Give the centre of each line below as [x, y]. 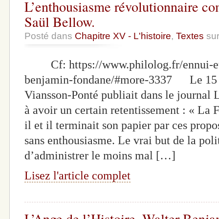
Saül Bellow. [60, 21]
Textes [190, 36]
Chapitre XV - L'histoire [123, 36]
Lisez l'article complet [77, 175]
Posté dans [50, 36]
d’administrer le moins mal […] [100, 155]
